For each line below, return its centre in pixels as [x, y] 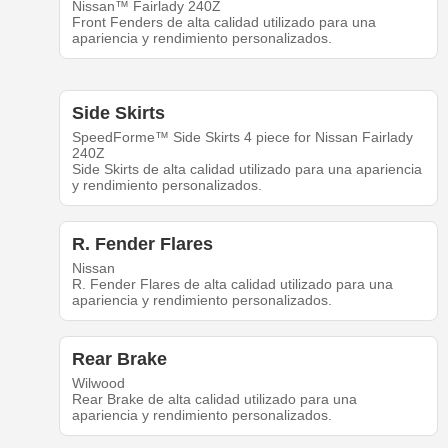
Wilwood [98, 383]
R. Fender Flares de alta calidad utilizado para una [232, 284]
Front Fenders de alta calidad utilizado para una [223, 22]
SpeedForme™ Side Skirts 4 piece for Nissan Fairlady [242, 137]
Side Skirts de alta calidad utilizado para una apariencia [246, 169]
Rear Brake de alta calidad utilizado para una [214, 399]
